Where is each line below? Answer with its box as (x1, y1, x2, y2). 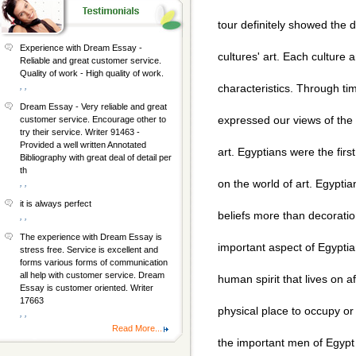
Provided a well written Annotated (20, 140, 146, 149)
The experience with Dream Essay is (20, 232, 162, 242)
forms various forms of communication (20, 257, 168, 267)
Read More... (112, 323, 162, 333)
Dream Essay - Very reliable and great (20, 102, 167, 111)
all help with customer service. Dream (20, 270, 164, 280)
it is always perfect (20, 199, 91, 208)
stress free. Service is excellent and (20, 245, 158, 254)
